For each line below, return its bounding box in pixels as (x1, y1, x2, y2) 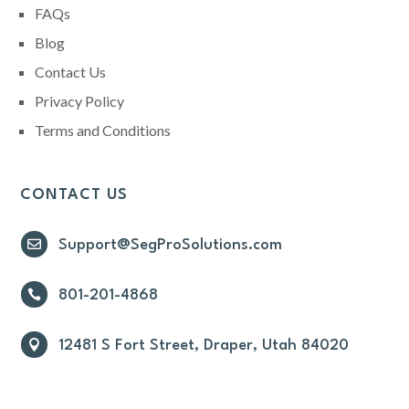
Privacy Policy (35, 92, 125, 110)
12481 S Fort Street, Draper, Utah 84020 (58, 338, 349, 354)
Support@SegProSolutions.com (58, 237, 282, 254)
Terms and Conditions (35, 121, 172, 140)
